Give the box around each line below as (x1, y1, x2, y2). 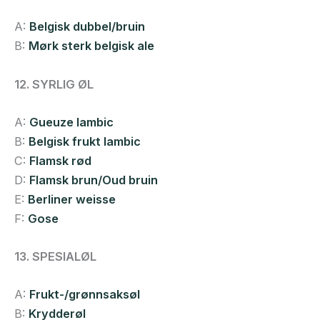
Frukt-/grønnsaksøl (29, 287, 140, 302)
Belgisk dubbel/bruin (29, 19, 145, 34)
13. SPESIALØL (14, 249, 96, 264)
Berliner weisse (28, 191, 116, 206)
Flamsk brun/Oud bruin (29, 172, 158, 187)
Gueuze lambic (29, 114, 114, 129)
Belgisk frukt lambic (29, 134, 141, 149)
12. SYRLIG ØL (14, 76, 94, 91)
